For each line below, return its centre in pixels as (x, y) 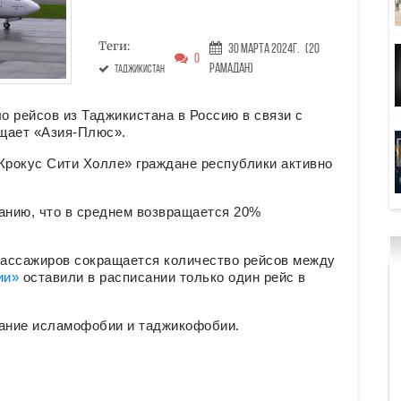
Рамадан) (231, 69)
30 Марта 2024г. (263, 49)
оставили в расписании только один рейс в (162, 277)
